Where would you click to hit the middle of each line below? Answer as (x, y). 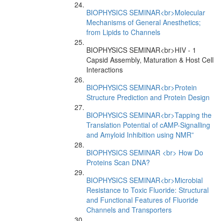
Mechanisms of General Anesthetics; (144, 22)
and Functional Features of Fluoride (142, 200)
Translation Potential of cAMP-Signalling (148, 125)
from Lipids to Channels (123, 32)
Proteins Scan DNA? (118, 162)
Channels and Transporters (129, 210)
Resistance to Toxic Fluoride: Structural (147, 190)
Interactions (105, 70)
